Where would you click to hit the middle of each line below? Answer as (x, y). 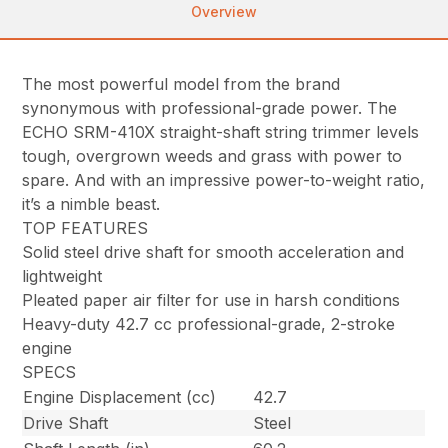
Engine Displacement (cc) (120, 396)
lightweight (62, 275)
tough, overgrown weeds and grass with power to (212, 155)
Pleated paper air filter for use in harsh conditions (211, 299)
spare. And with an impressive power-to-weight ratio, (224, 179)
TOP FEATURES (85, 227)
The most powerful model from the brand (181, 83)
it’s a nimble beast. (91, 203)
